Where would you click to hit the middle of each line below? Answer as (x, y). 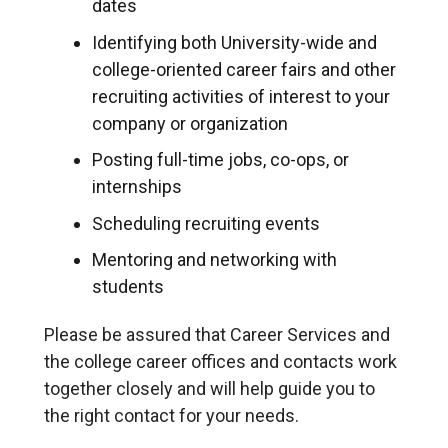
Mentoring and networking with (214, 260)
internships (137, 187)
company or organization (190, 123)
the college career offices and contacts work (220, 362)
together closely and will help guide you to (209, 389)
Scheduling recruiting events (206, 223)
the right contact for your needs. (171, 416)
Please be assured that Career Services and (217, 335)
